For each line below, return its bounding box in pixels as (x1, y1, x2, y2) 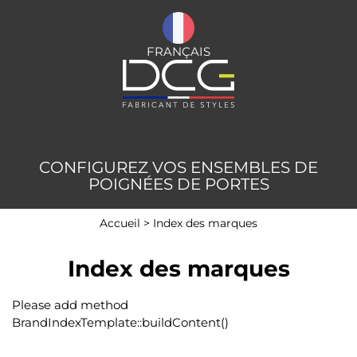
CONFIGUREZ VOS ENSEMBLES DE (39, 158, 318, 177)
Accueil (100, 217, 140, 229)
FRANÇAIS (147, 44, 210, 59)
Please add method (12, 297, 128, 312)
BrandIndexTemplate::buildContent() (12, 315, 229, 330)
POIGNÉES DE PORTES (88, 175, 269, 194)
